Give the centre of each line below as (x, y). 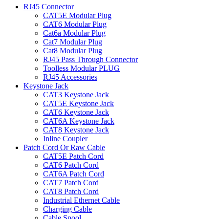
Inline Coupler (65, 139)
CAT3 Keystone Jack (76, 95)
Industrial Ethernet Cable (81, 200)
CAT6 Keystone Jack (76, 112)
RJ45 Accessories (70, 77)
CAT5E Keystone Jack (78, 103)
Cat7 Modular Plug (73, 42)
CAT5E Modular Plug (77, 15)
